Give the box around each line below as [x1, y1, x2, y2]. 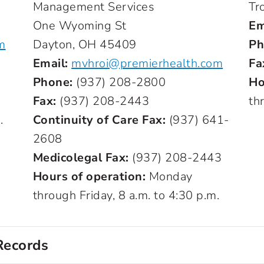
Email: [32, 55, 68, 71]
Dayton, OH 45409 [32, 37, 137, 52]
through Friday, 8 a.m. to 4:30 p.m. [32, 187, 220, 203]
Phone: [32, 74, 73, 90]
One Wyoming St [32, 18, 127, 34]
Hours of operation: [32, 169, 146, 184]
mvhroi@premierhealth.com [71, 55, 223, 71]
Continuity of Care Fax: [32, 112, 166, 128]
